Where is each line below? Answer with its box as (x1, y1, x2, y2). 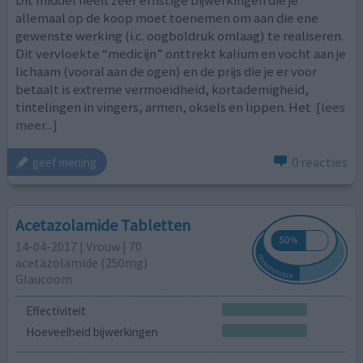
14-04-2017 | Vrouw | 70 (15, 237, 143, 254)
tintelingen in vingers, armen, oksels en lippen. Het (15, 97, 314, 116)
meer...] (15, 115, 58, 134)
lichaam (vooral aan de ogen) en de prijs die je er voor (15, 62, 318, 80)
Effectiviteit (25, 302, 86, 318)
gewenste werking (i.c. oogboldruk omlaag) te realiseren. (15, 26, 344, 45)
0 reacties (291, 153, 348, 172)
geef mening (32, 154, 97, 170)
